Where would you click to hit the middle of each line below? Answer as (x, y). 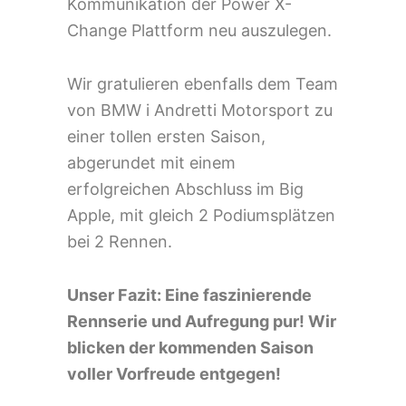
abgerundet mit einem (151, 162)
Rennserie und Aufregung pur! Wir (202, 321)
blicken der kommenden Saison (190, 347)
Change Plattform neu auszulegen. (199, 30)
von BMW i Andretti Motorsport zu (200, 110)
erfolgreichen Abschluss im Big (185, 188)
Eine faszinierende (238, 295)
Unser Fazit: (116, 295)
